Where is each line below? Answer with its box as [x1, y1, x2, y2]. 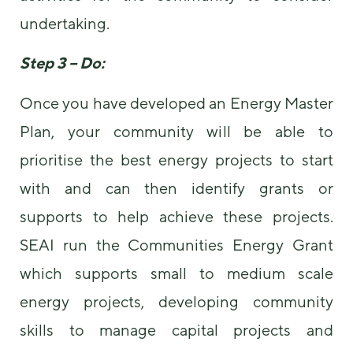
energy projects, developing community [20, 292, 333, 310]
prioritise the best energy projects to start [20, 150, 333, 169]
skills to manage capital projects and [20, 320, 333, 339]
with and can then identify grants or [20, 178, 333, 197]
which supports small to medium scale [20, 263, 333, 282]
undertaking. [20, 14, 110, 33]
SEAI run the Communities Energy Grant [20, 235, 333, 254]
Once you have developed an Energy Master [20, 93, 333, 112]
